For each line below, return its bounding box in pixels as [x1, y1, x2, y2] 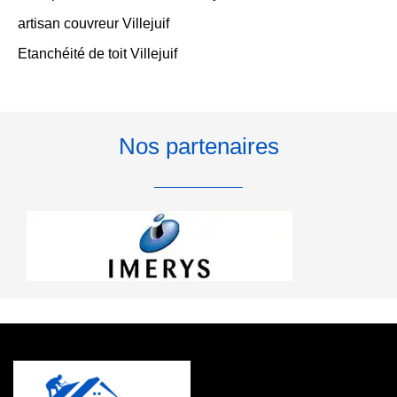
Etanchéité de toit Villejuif [18, 46, 177, 61]
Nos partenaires [118, 133, 279, 160]
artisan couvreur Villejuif [18, 16, 169, 31]
